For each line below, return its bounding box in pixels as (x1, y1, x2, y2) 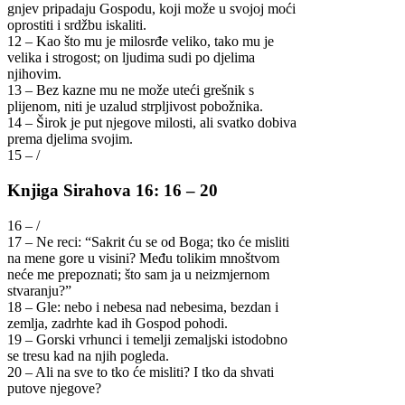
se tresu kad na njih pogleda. (7, 347, 169, 363)
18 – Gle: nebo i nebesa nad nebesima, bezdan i (7, 298, 278, 315)
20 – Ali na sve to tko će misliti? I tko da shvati (7, 363, 274, 380)
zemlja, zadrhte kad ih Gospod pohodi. (7, 315, 228, 331)
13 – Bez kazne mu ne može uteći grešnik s (7, 82, 254, 99)
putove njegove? (7, 380, 101, 396)
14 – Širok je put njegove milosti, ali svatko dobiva (7, 115, 297, 131)
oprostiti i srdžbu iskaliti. (7, 17, 146, 33)
